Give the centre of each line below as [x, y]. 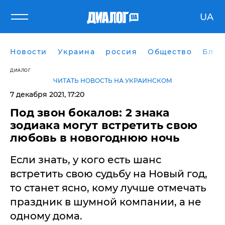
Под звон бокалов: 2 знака [90, 113]
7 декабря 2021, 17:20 [47, 94]
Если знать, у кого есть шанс [86, 160]
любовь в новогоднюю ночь [95, 138]
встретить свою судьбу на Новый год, [109, 174]
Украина [76, 52]
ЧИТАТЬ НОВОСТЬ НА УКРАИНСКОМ [113, 81]
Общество [170, 52]
